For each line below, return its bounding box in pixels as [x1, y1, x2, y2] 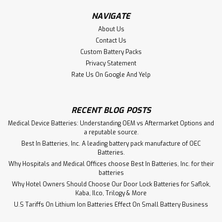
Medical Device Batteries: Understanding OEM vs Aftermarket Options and [8, 119, 214, 127]
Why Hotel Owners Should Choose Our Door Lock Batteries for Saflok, [11, 180, 211, 188]
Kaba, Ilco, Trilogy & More [75, 189, 147, 197]
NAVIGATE [92, 10, 130, 21]
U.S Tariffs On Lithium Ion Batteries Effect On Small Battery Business [14, 200, 208, 209]
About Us [98, 25, 124, 33]
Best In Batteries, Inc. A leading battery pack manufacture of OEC [21, 139, 201, 148]
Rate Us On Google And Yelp [71, 70, 151, 79]
